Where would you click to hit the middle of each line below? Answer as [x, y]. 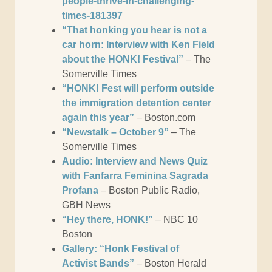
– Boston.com [166, 118]
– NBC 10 [177, 220]
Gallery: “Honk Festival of [121, 249]
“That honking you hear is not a [134, 30]
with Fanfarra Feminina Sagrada [135, 176]
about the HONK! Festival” [124, 59]
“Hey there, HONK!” [109, 220]
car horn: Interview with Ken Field [138, 45]
